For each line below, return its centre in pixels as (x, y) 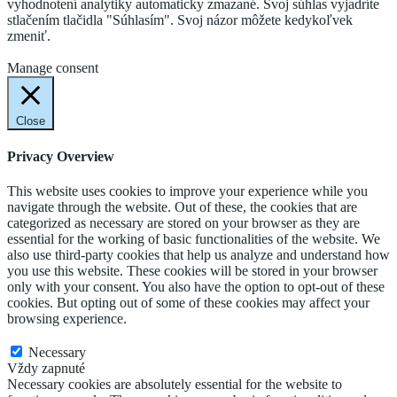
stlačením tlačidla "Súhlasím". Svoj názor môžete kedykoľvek (180, 19)
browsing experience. (67, 319)
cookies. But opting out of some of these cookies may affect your (188, 303)
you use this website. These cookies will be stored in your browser (192, 271)
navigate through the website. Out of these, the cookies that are (182, 207)
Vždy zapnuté (46, 369)
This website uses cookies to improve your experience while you (187, 191)
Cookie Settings (51, 51)
